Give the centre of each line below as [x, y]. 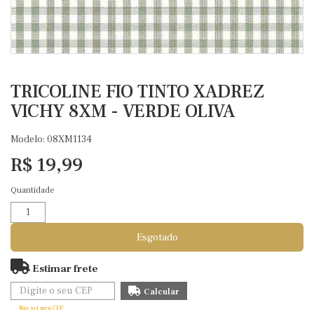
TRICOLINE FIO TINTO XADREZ [137, 92]
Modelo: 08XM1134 [51, 139]
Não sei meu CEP [41, 308]
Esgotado [157, 237]
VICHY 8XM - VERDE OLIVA [123, 111]
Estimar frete [64, 269]
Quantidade [33, 190]
